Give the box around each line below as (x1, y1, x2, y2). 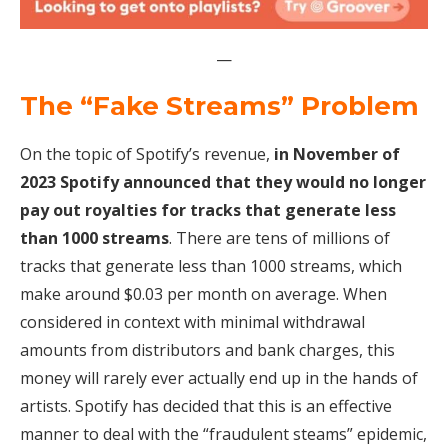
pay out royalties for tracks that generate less (20, 199, 396, 222)
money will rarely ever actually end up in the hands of (20, 367, 418, 390)
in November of (274, 143, 400, 166)
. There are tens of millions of (169, 227, 390, 250)
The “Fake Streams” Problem (20, 90, 419, 123)
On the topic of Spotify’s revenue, (20, 143, 274, 166)
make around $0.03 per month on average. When (20, 283, 387, 306)
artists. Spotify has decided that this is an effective (20, 395, 392, 418)
